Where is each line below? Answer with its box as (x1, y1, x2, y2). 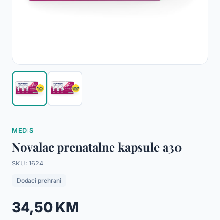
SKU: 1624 (12, 160, 43, 167)
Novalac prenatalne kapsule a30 (12, 139, 182, 155)
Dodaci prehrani (17, 177, 61, 184)
